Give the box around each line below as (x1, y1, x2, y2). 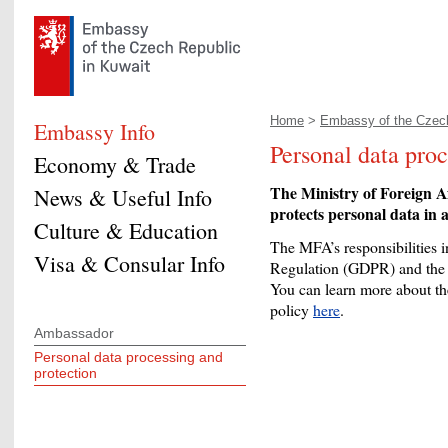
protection (34, 365, 97, 381)
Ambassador (34, 325, 114, 341)
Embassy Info (34, 117, 155, 146)
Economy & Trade (34, 150, 196, 179)
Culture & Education (34, 216, 218, 245)
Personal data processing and (34, 349, 223, 365)
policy (270, 299, 313, 321)
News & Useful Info (34, 183, 212, 212)
